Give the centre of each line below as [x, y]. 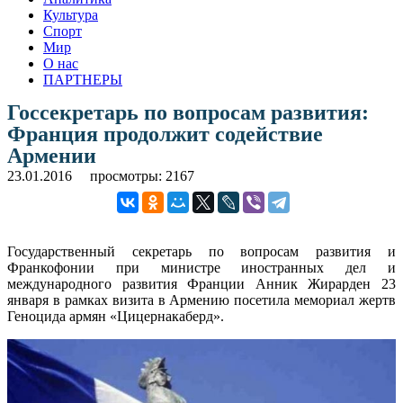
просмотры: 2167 [142, 175]
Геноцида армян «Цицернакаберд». [116, 316]
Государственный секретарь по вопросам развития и [201, 251]
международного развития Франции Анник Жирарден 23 [201, 283]
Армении [52, 155]
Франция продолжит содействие [165, 134]
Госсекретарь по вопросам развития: [188, 112]
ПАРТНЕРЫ [83, 79]
